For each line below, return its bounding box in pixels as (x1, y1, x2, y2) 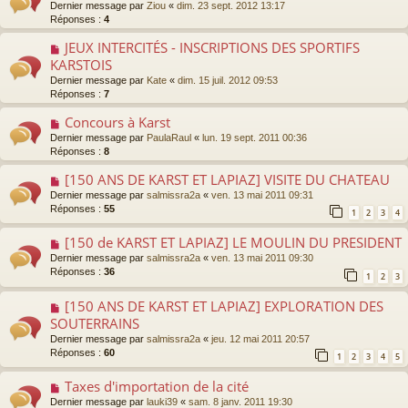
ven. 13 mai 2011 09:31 (211, 189, 313, 201)
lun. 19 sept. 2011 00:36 (202, 132, 307, 144)
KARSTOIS (50, 56, 112, 75)
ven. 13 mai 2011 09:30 (211, 252, 313, 264)
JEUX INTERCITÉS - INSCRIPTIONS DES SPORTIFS (64, 38, 360, 57)
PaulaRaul (147, 132, 191, 144)
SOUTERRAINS (50, 313, 139, 332)
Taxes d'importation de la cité (64, 377, 249, 396)
